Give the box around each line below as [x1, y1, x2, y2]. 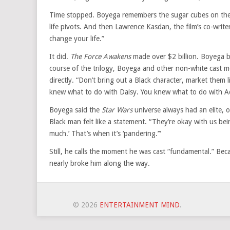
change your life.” [49, 34, 104, 43]
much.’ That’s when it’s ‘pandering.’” [49, 129, 161, 138]
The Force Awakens [70, 52, 131, 61]
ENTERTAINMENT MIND [100, 201, 180, 209]
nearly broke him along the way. [49, 159, 150, 167]
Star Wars [102, 106, 132, 114]
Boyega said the [49, 106, 102, 114]
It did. [49, 52, 70, 61]
